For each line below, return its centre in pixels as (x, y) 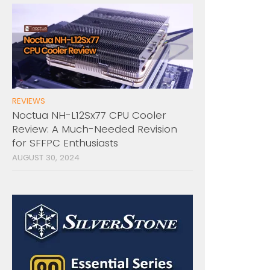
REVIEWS (29, 101)
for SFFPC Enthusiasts (65, 143)
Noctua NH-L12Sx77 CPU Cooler (89, 115)
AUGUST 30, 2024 (46, 158)
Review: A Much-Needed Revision (95, 129)
